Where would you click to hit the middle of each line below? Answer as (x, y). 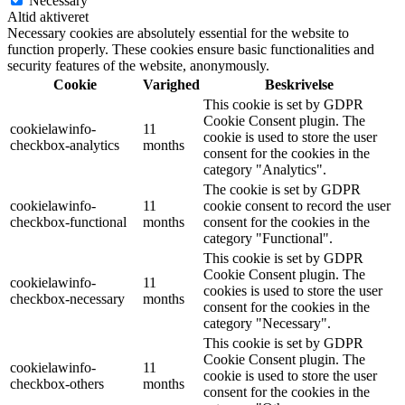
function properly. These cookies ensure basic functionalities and (191, 49)
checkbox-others (57, 384)
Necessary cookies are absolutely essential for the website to (178, 33)
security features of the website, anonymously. (138, 66)
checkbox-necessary (67, 299)
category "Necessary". (267, 323)
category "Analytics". (265, 170)
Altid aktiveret (48, 17)
